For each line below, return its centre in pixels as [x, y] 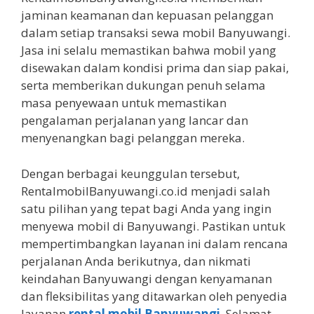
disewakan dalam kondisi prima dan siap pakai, [155, 68]
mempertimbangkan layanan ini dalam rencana [155, 243]
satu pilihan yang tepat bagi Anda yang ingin [146, 208]
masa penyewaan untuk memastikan [124, 103]
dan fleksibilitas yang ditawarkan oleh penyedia [154, 296]
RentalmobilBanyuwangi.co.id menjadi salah [145, 191]
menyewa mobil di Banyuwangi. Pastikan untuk [153, 226]
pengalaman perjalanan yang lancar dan [135, 121]
